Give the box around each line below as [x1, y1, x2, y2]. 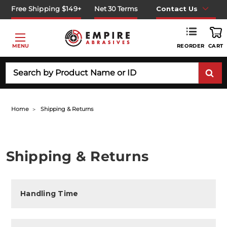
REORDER [176, 42, 205, 49]
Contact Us [156, 4, 198, 13]
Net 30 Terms [94, 4, 138, 13]
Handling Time [20, 188, 79, 198]
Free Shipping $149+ [11, 4, 82, 13]
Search [5, 62, 30, 72]
